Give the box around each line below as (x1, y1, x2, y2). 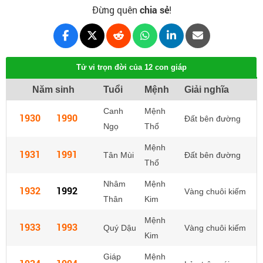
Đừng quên (92, 4, 140, 16)
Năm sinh (32, 85, 75, 95)
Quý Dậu (103, 223, 136, 232)
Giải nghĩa (184, 85, 229, 95)
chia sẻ (139, 4, 169, 16)
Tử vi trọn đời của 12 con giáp (76, 63, 187, 72)
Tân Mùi (103, 150, 134, 160)
